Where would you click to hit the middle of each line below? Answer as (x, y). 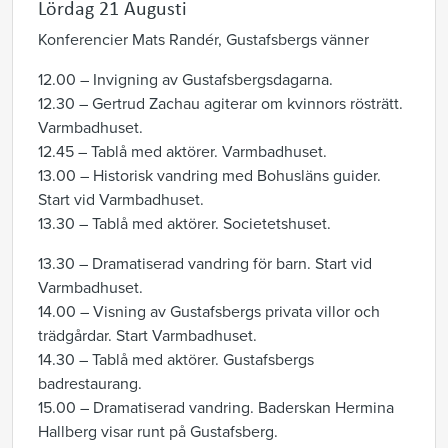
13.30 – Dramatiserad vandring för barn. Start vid (205, 264)
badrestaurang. (90, 384)
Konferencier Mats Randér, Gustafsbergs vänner (203, 40)
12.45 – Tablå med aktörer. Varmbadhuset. (182, 152)
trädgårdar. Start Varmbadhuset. (147, 336)
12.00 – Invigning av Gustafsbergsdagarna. (185, 80)
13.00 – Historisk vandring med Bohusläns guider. (209, 176)
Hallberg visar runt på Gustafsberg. (160, 432)
